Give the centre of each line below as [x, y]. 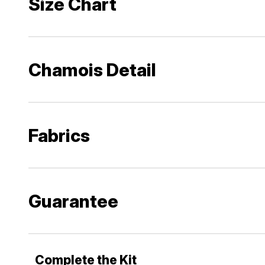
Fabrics [59, 135]
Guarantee [73, 201]
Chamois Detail [92, 70]
